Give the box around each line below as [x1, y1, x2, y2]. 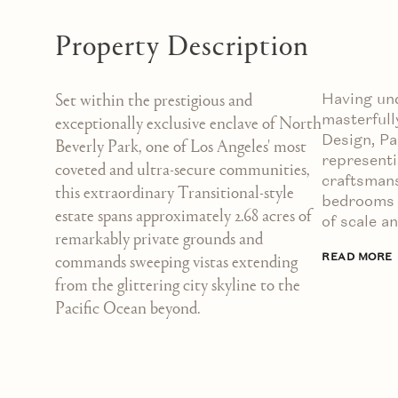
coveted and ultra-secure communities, [55, 159, 310, 180]
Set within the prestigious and [55, 90, 252, 111]
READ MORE [322, 249, 393, 264]
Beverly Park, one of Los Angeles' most [55, 136, 306, 157]
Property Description [55, 23, 309, 64]
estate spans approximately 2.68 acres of [55, 205, 312, 227]
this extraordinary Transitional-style [55, 182, 294, 203]
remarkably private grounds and [55, 228, 263, 250]
